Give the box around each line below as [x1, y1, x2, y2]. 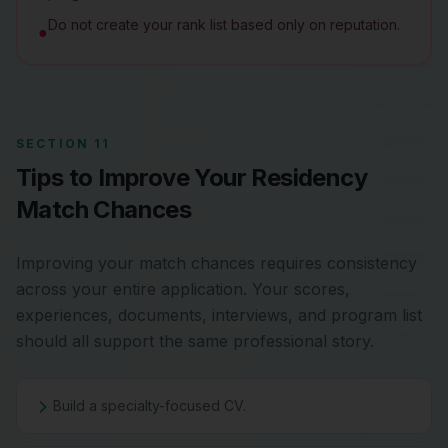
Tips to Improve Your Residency [16, 163, 367, 192]
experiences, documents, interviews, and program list [16, 305, 422, 325]
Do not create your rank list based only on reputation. [48, 16, 400, 33]
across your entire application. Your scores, [16, 279, 350, 299]
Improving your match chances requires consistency [16, 253, 417, 273]
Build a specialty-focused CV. [53, 397, 246, 414]
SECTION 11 [16, 136, 111, 151]
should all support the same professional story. [16, 331, 374, 351]
